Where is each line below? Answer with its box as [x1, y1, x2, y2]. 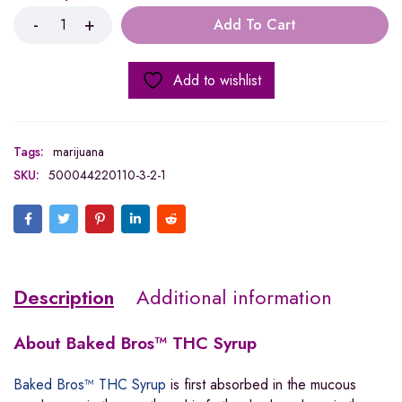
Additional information [136, 282, 332, 311]
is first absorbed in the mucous [166, 373, 356, 395]
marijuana [53, 142, 104, 161]
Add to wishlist [172, 69, 261, 91]
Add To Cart [214, 13, 296, 35]
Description [13, 282, 114, 311]
